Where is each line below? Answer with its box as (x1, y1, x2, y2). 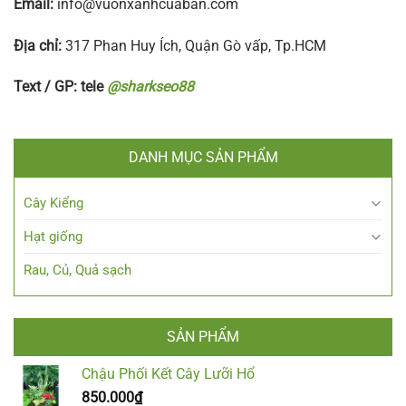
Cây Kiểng (24, 195, 83, 212)
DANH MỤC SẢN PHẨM (128, 149, 278, 167)
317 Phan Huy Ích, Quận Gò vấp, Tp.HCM (62, 36, 326, 54)
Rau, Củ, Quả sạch (24, 262, 131, 279)
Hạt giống (24, 228, 82, 246)
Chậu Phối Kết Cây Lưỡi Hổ (82, 365, 255, 383)
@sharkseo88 (107, 78, 194, 96)
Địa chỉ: (14, 36, 62, 54)
